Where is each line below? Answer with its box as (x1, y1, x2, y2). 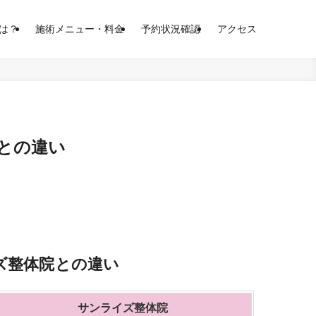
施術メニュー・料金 (35, 23, 124, 35)
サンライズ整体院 (77, 301, 168, 314)
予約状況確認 (141, 23, 200, 35)
